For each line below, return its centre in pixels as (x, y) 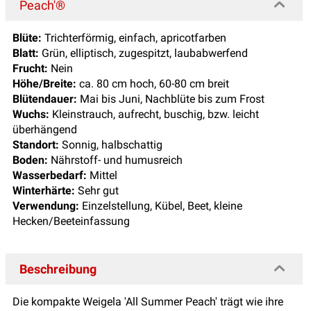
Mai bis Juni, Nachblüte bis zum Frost (171, 99)
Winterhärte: (44, 190)
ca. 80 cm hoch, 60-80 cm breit (153, 83)
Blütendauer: (45, 99)
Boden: (30, 160)
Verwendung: (46, 205)
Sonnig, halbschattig (111, 144)
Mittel (102, 175)
